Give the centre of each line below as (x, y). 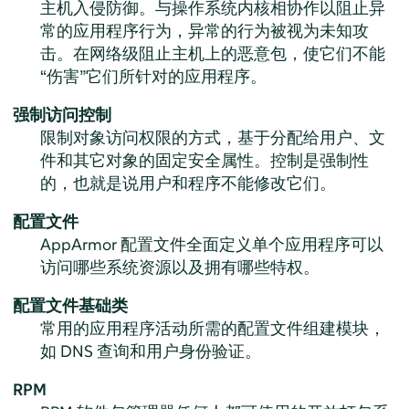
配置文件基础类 (70, 305)
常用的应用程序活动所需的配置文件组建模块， (212, 328)
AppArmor (78, 244)
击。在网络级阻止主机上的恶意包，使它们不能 (212, 53)
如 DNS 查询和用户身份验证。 (150, 351)
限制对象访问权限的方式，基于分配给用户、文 (212, 137)
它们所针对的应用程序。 (176, 76)
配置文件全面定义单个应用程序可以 (250, 244)
